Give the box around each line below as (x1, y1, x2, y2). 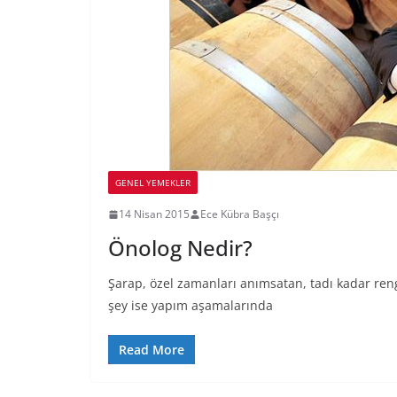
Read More (119, 341, 184, 358)
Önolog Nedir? (108, 233, 253, 262)
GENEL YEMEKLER (115, 176, 191, 189)
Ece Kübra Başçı (200, 206, 279, 222)
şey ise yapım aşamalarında (108, 297, 273, 314)
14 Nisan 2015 (119, 206, 190, 222)
